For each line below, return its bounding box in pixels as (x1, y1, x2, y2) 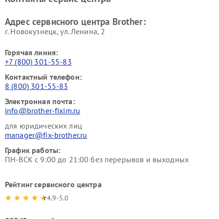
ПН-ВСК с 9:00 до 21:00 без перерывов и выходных (5, 154, 189, 165)
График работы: (5, 145, 61, 155)
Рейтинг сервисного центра (5, 179, 102, 190)
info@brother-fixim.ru (5, 106, 81, 116)
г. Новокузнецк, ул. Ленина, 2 (5, 26, 106, 37)
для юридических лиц (5, 121, 82, 131)
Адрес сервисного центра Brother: (5, 16, 146, 28)
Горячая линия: (5, 47, 58, 58)
